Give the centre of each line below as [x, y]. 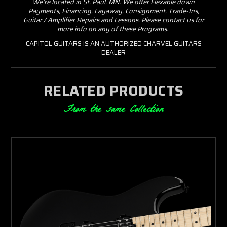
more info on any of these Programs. [113, 29]
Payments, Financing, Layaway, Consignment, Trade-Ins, [113, 11]
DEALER [113, 52]
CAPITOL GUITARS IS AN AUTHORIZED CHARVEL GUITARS [113, 43]
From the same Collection [113, 110]
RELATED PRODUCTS [113, 90]
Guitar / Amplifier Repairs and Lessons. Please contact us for [113, 20]
